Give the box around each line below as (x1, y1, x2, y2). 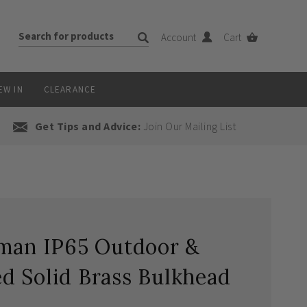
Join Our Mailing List (140, 119, 236, 133)
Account (161, 31, 199, 44)
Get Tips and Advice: (34, 119, 141, 133)
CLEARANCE (43, 84, 97, 95)
